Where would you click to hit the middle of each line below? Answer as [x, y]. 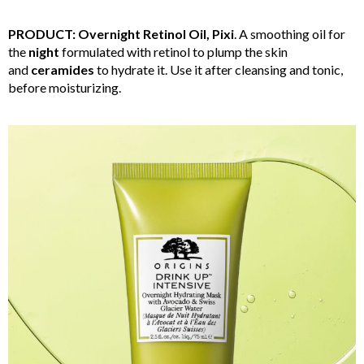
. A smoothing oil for [290, 33]
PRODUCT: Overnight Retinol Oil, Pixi [121, 33]
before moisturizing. [65, 87]
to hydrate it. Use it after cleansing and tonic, [219, 69]
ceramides [63, 69]
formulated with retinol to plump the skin [173, 51]
